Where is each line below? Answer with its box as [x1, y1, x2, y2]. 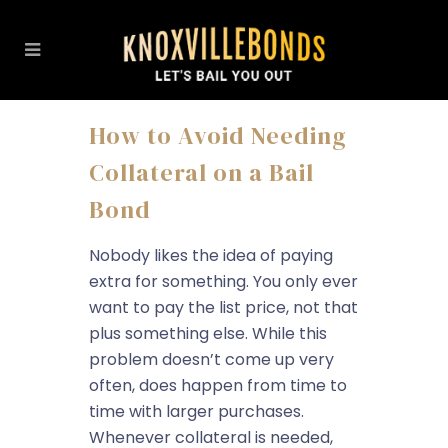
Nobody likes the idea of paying [89, 244, 333, 267]
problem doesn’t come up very [89, 348, 334, 371]
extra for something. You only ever [89, 270, 358, 293]
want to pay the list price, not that [89, 296, 358, 319]
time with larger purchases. [89, 400, 304, 423]
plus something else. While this [89, 322, 327, 345]
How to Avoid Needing [89, 119, 347, 152]
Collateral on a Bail [89, 156, 314, 189]
